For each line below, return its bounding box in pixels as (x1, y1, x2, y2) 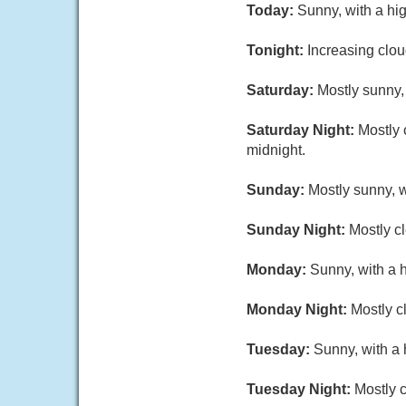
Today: (246, 3, 297, 18)
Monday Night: (246, 302, 351, 317)
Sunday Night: (246, 222, 349, 237)
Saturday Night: (246, 122, 358, 138)
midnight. (246, 142, 305, 158)
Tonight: (246, 43, 307, 58)
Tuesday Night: (246, 382, 354, 397)
